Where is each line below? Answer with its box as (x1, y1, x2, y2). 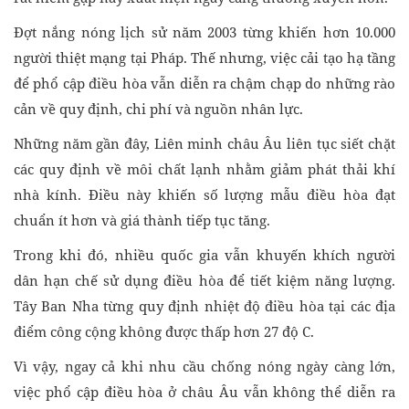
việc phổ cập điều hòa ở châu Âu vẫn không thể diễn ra (14, 383, 395, 402)
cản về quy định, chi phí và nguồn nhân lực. (14, 100, 303, 119)
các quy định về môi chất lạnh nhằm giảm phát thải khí (14, 160, 395, 179)
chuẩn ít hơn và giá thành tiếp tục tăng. (14, 211, 270, 230)
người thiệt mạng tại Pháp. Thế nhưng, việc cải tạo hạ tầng (14, 48, 395, 68)
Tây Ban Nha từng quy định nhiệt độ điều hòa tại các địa (14, 297, 395, 316)
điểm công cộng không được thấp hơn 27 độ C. (14, 322, 314, 341)
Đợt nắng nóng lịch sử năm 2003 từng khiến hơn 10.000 (14, 23, 395, 42)
